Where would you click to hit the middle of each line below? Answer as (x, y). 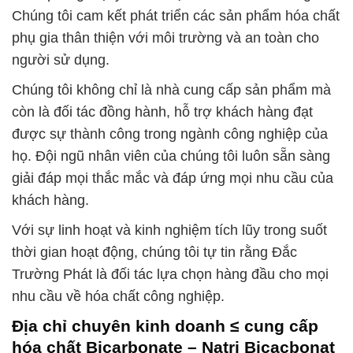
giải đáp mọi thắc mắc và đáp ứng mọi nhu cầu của (173, 178)
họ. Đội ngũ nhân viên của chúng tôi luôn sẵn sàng (171, 156)
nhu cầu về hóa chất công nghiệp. (118, 297)
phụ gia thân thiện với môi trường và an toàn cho (165, 38)
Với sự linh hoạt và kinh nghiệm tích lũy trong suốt (169, 230)
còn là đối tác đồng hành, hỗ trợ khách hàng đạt (162, 112)
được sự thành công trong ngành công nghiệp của (170, 134)
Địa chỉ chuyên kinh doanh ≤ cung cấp (165, 326)
